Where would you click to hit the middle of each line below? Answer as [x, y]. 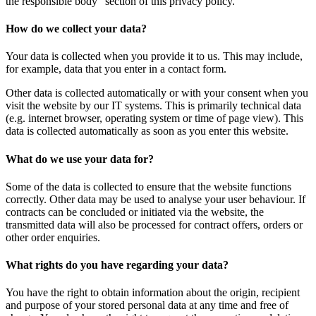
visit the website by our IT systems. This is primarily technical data [153, 106]
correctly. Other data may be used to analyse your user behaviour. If [156, 199]
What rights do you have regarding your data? [117, 265]
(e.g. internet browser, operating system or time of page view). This [154, 119]
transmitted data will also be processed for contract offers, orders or [154, 224]
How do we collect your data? [76, 29]
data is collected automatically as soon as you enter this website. [147, 131]
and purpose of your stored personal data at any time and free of [147, 305]
